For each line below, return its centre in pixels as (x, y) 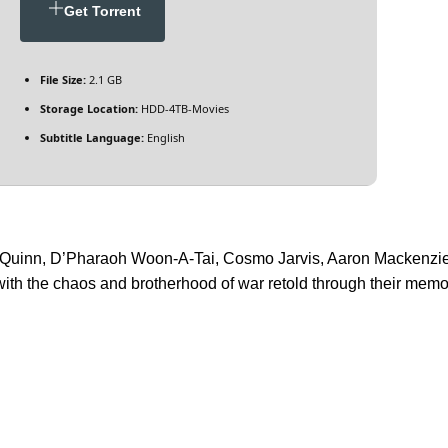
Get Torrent (103, 11)
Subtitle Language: (92, 138)
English (165, 138)
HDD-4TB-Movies (184, 109)
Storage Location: (89, 109)
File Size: (63, 80)
